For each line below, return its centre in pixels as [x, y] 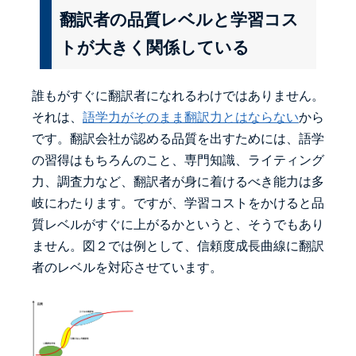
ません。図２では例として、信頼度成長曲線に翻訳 [178, 246]
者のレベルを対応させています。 [127, 267]
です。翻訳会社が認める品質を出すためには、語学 [178, 138]
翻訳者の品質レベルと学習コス [179, 19]
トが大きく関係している [155, 47]
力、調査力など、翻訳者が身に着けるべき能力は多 [178, 181]
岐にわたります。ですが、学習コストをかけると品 [178, 203]
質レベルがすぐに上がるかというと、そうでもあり [178, 224]
